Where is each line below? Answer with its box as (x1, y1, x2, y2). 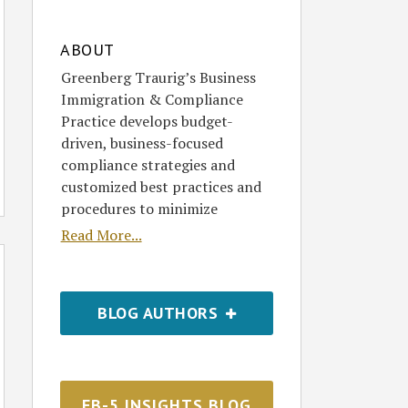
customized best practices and (60, 176, 261, 197)
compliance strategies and (60, 154, 235, 175)
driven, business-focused (60, 132, 223, 153)
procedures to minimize (60, 198, 218, 219)
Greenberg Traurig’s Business (60, 66, 256, 87)
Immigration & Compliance (60, 88, 243, 109)
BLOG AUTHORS (97, 301, 223, 323)
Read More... (60, 224, 142, 245)
